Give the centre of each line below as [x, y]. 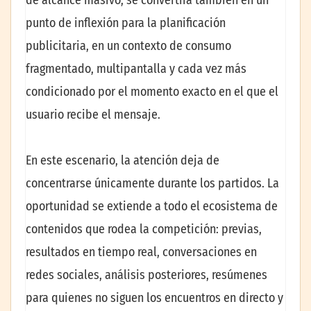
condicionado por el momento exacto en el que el [152, 92]
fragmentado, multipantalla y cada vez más [136, 69]
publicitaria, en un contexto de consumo [128, 46]
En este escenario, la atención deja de [123, 160]
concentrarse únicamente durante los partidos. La [152, 183]
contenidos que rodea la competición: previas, [144, 229]
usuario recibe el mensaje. [93, 115]
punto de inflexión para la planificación [126, 23]
